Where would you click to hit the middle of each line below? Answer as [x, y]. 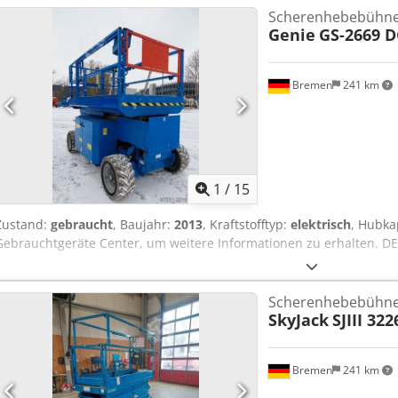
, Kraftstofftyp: [247, 225]
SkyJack [298, 320]
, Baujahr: [143, 225]
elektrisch [321, 225]
